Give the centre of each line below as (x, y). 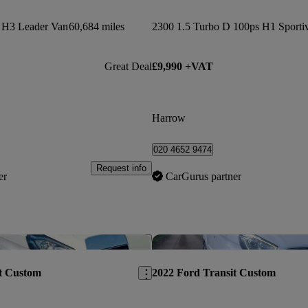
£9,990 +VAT (182, 67)
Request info (121, 168)
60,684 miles (97, 27)
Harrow (168, 118)
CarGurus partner (203, 176)
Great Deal (128, 67)
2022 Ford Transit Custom (213, 272)
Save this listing (166, 241)
